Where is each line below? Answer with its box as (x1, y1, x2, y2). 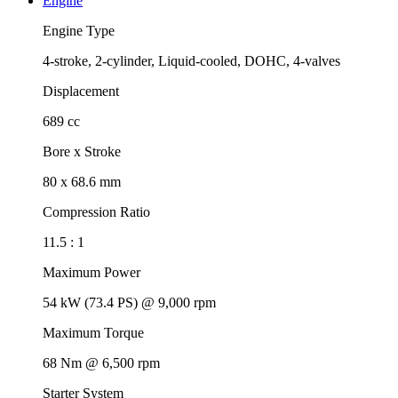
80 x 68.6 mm (43, 173, 121, 189)
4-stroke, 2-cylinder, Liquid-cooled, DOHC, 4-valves (43, 52, 340, 68)
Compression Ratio (43, 203, 150, 219)
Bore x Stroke (43, 143, 121, 159)
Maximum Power (43, 264, 140, 280)
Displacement (43, 83, 119, 99)
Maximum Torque (43, 324, 144, 340)
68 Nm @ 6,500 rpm (43, 354, 160, 370)
